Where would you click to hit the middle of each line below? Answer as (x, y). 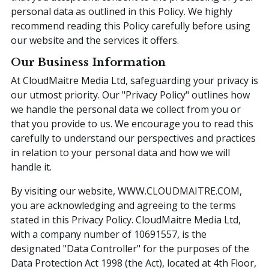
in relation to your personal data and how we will (120, 152)
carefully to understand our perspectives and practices (133, 138)
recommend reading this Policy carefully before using (131, 26)
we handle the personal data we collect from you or (126, 109)
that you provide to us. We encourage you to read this (132, 123)
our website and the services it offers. (95, 40)
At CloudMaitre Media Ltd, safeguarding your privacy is (134, 80)
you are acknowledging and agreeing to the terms (123, 205)
